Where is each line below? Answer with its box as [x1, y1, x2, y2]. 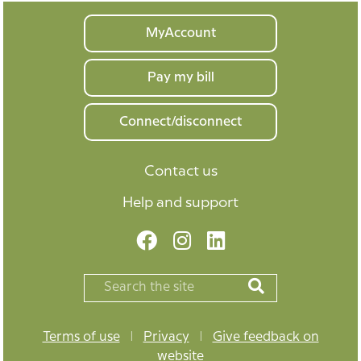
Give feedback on [212, 330, 319, 343]
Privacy [143, 330, 189, 343]
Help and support [122, 196, 239, 210]
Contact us [143, 164, 218, 178]
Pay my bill [147, 72, 214, 84]
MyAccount [145, 27, 216, 39]
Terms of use [42, 330, 120, 343]
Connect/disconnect [119, 116, 242, 128]
